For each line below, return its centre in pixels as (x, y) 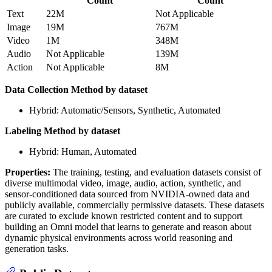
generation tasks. (37, 248)
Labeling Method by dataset (63, 131)
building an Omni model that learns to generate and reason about (128, 226)
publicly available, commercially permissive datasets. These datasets (134, 205)
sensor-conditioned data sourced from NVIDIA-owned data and (127, 194)
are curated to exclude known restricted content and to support (124, 216)
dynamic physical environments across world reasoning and (119, 237)
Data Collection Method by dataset (76, 89)
